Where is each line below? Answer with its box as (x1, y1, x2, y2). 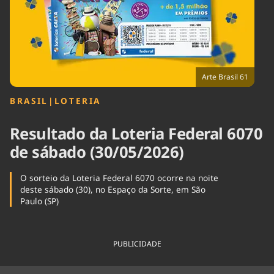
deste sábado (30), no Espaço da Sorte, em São (20, 183, 206, 196)
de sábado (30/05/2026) (10, 141, 184, 163)
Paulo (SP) (20, 195, 59, 207)
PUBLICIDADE (113, 239, 161, 250)
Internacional (87, 13, 136, 25)
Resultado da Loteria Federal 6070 (10, 123, 263, 145)
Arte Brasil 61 (202, 72, 248, 82)
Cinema (10, 8, 37, 20)
